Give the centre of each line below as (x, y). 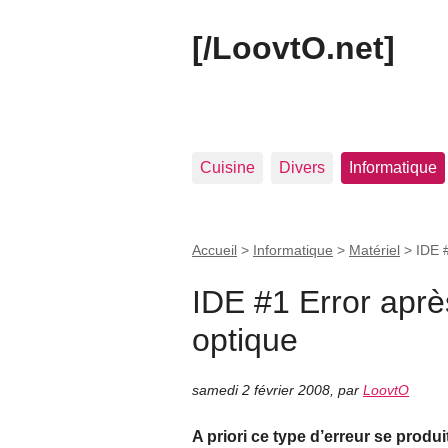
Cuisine (227, 167)
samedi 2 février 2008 (261, 390)
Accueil (214, 250)
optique (245, 339)
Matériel (374, 250)
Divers (302, 167)
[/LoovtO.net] (293, 48)
